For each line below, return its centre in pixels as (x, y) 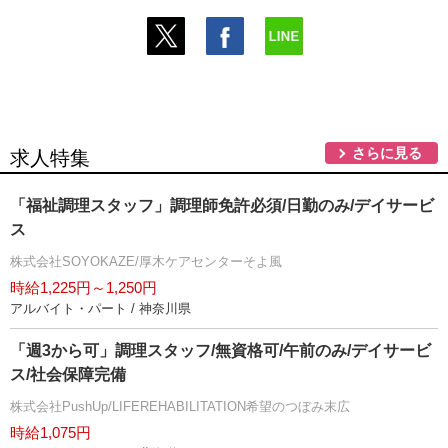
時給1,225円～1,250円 (83, 287)
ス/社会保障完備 (68, 374)
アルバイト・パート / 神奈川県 (100, 308)
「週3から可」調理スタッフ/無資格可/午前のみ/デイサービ (220, 350)
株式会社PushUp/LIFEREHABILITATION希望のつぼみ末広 (180, 406)
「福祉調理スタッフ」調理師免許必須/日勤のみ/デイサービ (222, 205)
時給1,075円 (50, 432)
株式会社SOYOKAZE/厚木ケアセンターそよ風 (146, 261)
